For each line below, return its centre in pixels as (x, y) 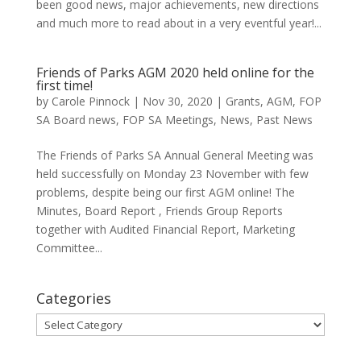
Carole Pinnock (90, 101)
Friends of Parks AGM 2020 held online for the (175, 72)
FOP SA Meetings (168, 119)
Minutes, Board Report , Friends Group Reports (159, 210)
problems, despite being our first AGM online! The (165, 192)
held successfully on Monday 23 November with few (172, 173)
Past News (284, 119)
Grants (243, 101)
